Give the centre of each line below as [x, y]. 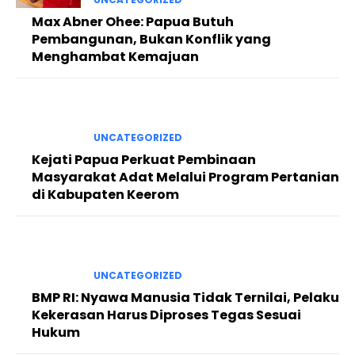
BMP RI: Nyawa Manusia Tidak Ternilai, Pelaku [185, 298]
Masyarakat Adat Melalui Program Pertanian [185, 177]
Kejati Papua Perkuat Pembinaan [144, 160]
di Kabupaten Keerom [105, 195]
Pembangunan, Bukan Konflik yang [151, 39]
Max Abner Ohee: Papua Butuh [133, 21]
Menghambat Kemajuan [115, 56]
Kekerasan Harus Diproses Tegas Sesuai [166, 315]
